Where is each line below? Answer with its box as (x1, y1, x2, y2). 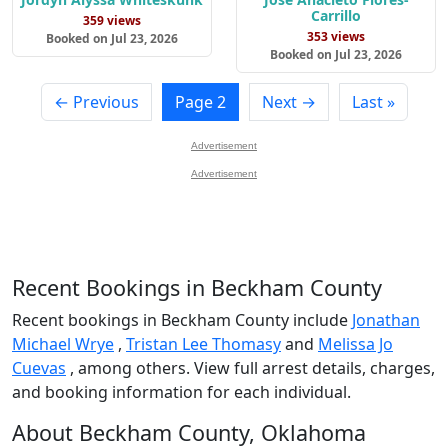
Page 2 (174, 90, 226, 113)
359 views (83, 11, 141, 29)
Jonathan (352, 308, 420, 331)
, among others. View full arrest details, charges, (66, 356, 435, 379)
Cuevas (12, 356, 66, 379)
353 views (307, 27, 365, 45)
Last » (351, 90, 395, 113)
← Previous (53, 90, 139, 113)
